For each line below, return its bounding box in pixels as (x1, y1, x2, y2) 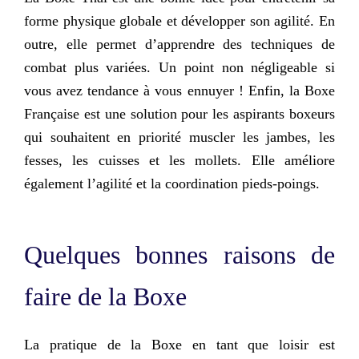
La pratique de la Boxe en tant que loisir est (24, 336, 335, 353)
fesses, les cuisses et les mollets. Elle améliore (24, 152, 335, 169)
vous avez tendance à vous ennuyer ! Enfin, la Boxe (24, 83, 335, 99)
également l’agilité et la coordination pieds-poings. (24, 175, 324, 192)
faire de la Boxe (24, 282, 193, 312)
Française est (24, 106, 105, 123)
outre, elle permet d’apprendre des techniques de (24, 36, 335, 53)
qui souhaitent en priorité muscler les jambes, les (24, 129, 335, 146)
